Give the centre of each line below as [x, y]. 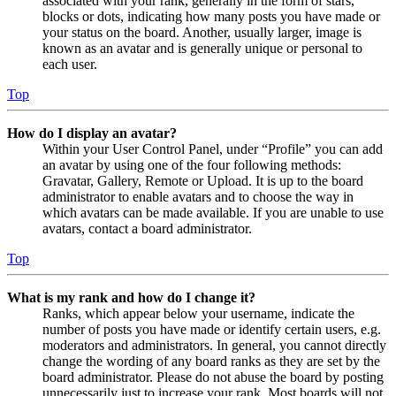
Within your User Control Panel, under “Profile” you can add [213, 149]
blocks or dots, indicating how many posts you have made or [211, 17]
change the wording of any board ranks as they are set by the [211, 362]
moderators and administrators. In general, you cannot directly [214, 346]
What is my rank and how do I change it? [131, 298]
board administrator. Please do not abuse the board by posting [213, 377]
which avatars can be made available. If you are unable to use [213, 213]
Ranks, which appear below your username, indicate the [198, 314]
